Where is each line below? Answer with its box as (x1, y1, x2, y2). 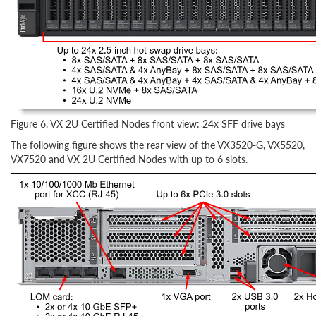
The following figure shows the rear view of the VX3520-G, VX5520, (11, 138, 305, 152)
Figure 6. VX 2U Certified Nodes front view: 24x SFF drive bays (11, 116, 285, 130)
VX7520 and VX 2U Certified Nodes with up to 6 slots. (11, 152, 248, 166)
